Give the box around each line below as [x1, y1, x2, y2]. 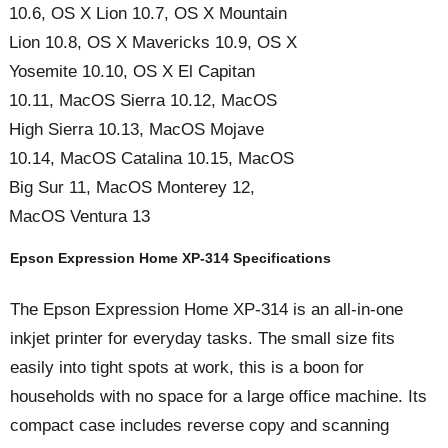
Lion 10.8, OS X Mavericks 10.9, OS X [9, 32, 297, 52]
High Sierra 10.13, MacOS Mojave [9, 119, 264, 139]
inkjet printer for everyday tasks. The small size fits [10, 328, 395, 348]
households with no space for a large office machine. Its [10, 386, 427, 406]
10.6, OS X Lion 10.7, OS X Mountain [9, 3, 287, 23]
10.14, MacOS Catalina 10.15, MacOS [9, 148, 294, 168]
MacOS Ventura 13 [9, 206, 150, 226]
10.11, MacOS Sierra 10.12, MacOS [9, 90, 277, 110]
